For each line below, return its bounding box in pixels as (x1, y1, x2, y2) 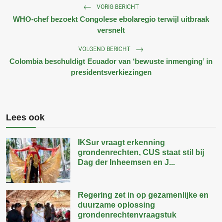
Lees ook (6, 112, 45, 122)
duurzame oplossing (78, 200, 155, 209)
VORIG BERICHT (95, 3, 139, 10)
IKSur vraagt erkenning (78, 138, 165, 147)
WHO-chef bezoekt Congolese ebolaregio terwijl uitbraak (13, 14, 209, 23)
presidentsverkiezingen (70, 67, 152, 76)
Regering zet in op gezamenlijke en (78, 190, 209, 199)
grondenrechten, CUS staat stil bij (78, 148, 204, 157)
